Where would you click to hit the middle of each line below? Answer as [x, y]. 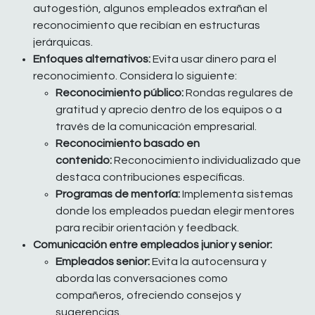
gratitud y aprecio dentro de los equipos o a [169, 110]
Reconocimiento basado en [128, 144]
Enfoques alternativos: [92, 59]
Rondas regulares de [238, 93]
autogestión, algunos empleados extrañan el [150, 9]
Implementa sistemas [237, 194]
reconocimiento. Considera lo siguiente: [135, 76]
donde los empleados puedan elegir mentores [175, 211]
